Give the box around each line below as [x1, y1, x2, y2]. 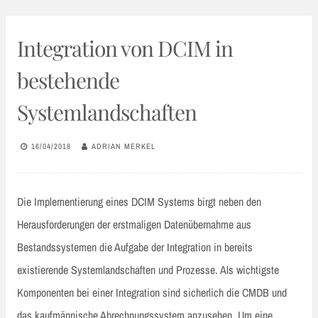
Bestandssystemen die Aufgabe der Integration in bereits [17, 239, 253, 256]
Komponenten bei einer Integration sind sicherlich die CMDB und [17, 285, 287, 301]
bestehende [17, 66, 119, 95]
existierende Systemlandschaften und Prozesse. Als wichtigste [17, 262, 279, 278]
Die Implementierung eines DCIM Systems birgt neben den [17, 194, 261, 210]
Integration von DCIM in [17, 34, 233, 63]
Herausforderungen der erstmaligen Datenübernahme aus [17, 216, 251, 233]
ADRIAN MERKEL [92, 141, 155, 151]
